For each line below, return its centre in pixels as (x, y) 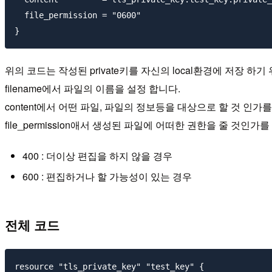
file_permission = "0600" (78, 15)
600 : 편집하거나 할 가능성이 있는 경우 (107, 176)
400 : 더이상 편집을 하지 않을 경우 (97, 156)
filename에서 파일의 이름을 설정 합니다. (93, 89)
